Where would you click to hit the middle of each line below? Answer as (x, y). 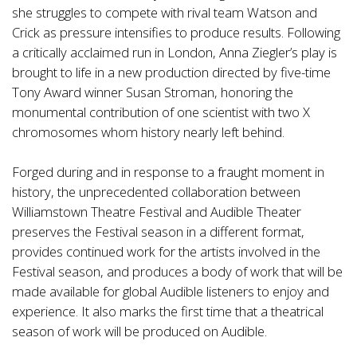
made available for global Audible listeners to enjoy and (171, 291)
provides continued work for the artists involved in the (166, 251)
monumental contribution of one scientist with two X (161, 112)
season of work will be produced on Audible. (139, 331)
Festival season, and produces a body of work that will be (177, 271)
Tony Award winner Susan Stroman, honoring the (153, 92)
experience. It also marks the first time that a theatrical (168, 311)
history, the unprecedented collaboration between (156, 192)
